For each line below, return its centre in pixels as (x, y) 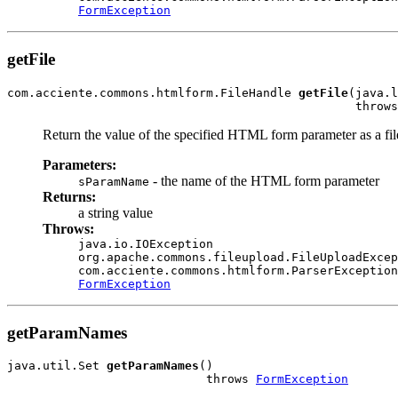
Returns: (69, 196)
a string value (115, 212)
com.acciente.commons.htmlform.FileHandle (153, 92)
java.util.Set (57, 366)
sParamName (114, 181)
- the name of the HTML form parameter (264, 180)
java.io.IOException (146, 243)
